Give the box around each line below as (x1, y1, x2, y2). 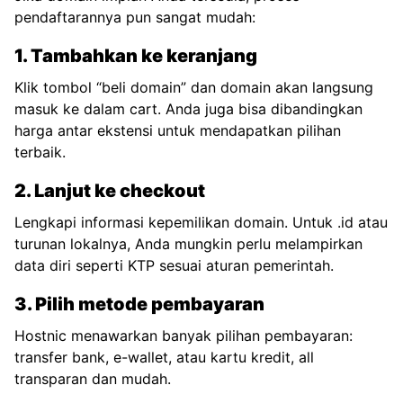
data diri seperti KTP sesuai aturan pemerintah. (14, 256, 334, 274)
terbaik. (14, 143, 66, 161)
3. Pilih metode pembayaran (14, 293, 264, 315)
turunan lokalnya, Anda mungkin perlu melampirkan (14, 235, 363, 253)
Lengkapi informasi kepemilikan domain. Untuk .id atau (14, 213, 388, 231)
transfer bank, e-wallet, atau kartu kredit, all (14, 348, 314, 366)
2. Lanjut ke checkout (14, 180, 205, 201)
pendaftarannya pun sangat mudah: (14, 8, 255, 26)
